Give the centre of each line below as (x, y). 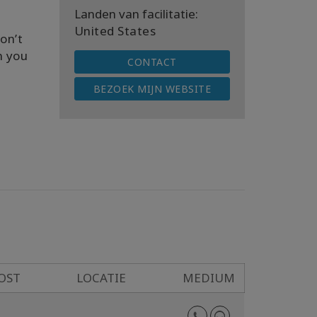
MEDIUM (209, 278)
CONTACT (152, 62)
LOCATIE (101, 278)
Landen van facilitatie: (136, 14)
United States (115, 31)
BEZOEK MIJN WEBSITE (152, 89)
